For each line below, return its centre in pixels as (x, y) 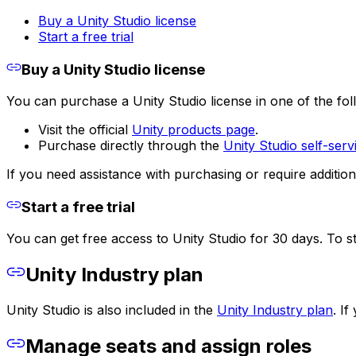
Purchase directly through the (131, 146)
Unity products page (193, 130)
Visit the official (85, 130)
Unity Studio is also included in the (112, 310)
